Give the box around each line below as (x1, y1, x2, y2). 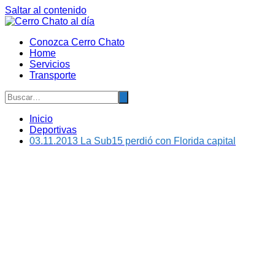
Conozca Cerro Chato (29, 37, 125, 47)
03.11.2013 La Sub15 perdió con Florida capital (29, 136, 236, 146)
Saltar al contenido (5, 5, 87, 15)
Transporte (29, 70, 76, 80)
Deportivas (29, 125, 77, 135)
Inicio (29, 114, 53, 124)
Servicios (29, 59, 70, 69)
